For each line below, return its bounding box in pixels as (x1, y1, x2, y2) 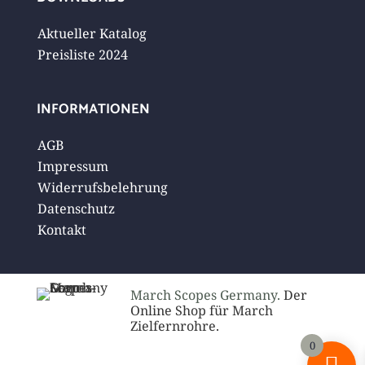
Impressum (37, 156, 108, 175)
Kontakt (37, 220, 86, 239)
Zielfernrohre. (130, 316, 219, 335)
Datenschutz (37, 199, 115, 218)
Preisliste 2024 (37, 45, 128, 64)
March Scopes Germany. (130, 285, 284, 304)
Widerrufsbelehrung (37, 178, 168, 196)
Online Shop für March (130, 301, 273, 319)
